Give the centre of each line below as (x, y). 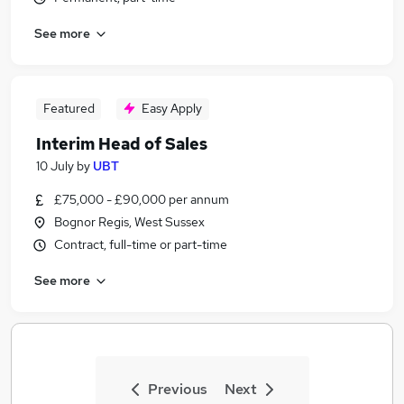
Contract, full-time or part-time (141, 244)
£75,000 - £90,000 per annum (142, 199)
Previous (177, 389)
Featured (69, 108)
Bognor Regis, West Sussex (129, 222)
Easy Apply (172, 108)
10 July (55, 166)
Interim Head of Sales (122, 144)
